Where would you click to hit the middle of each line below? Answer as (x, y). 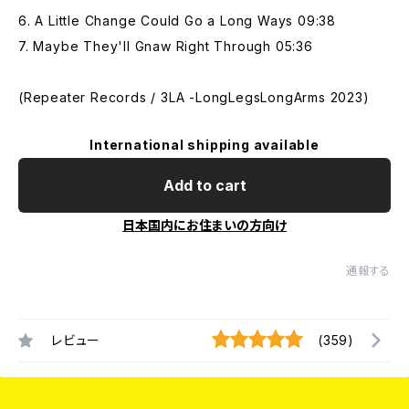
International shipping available (204, 145)
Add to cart (204, 185)
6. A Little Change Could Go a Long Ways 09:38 (177, 21)
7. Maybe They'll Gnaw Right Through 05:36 (166, 46)
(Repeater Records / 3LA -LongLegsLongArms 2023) (194, 97)
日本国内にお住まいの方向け (204, 225)
